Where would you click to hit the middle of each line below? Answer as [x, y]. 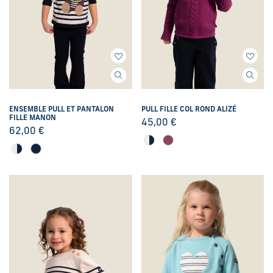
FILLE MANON [33, 119]
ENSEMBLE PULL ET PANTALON [62, 110]
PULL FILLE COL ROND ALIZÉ [189, 110]
